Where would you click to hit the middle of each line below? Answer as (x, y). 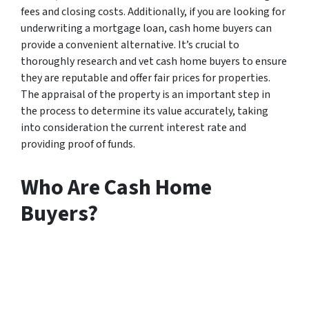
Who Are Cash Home (116, 187)
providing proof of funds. (78, 144)
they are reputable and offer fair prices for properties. (146, 78)
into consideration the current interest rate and (133, 127)
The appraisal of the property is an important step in (146, 94)
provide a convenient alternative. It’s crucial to (130, 44)
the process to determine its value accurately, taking (144, 111)
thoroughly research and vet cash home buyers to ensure (154, 61)
